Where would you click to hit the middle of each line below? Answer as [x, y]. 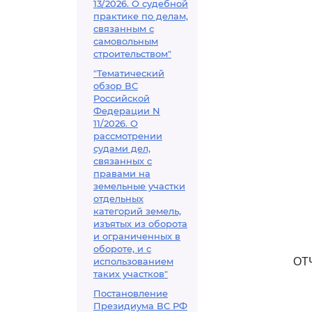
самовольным [126, 41]
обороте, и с [122, 249]
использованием [133, 261]
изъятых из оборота [140, 224]
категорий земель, [137, 211]
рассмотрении [128, 136]
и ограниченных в [137, 236]
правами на [122, 173]
